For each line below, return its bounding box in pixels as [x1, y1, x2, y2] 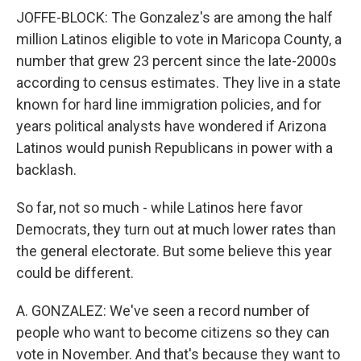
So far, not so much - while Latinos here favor [16, 199, 303, 216]
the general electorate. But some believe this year [16, 243, 332, 259]
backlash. [16, 161, 77, 178]
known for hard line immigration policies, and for [16, 96, 322, 113]
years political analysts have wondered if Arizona [16, 118, 326, 135]
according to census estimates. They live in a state [16, 74, 341, 91]
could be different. [16, 264, 134, 281]
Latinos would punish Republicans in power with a [16, 139, 333, 156]
